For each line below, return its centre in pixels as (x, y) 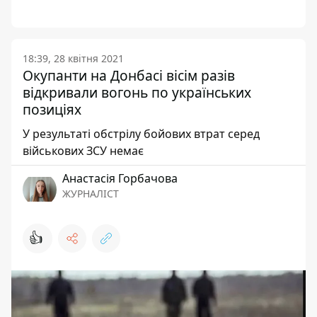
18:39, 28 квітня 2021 (73, 58)
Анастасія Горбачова (120, 178)
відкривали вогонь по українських (137, 92)
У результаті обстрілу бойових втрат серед (141, 133)
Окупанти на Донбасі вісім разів (129, 75)
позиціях (52, 109)
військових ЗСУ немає (83, 150)
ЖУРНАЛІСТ (91, 193)
